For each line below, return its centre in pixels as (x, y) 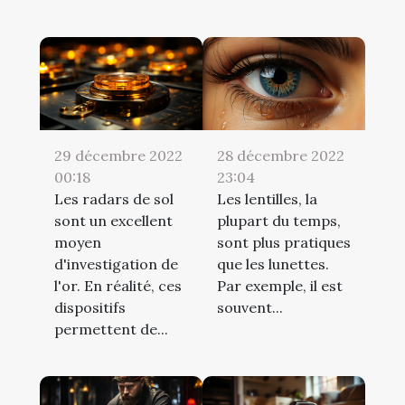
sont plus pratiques (284, 243)
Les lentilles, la (267, 199)
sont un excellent (113, 221)
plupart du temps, (279, 221)
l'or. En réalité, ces (118, 286)
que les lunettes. (273, 264)
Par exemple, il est (280, 286)
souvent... (250, 308)
